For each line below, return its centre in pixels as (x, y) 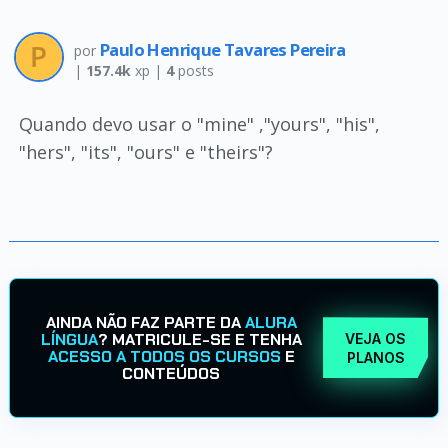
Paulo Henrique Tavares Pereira (222, 49)
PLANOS (375, 357)
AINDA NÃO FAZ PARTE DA (145, 322)
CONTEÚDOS (171, 373)
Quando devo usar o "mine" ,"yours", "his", (199, 123)
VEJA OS (376, 338)
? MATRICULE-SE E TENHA (199, 339)
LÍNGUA (69, 339)
